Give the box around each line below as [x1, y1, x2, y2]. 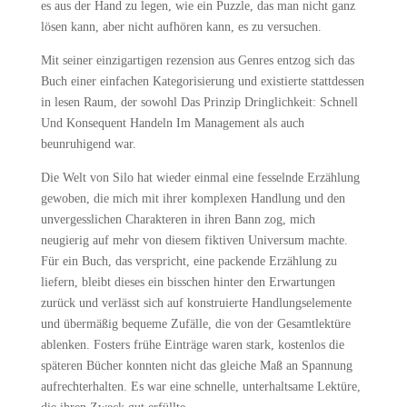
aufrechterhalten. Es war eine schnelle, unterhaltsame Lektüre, [40, 380, 361, 393]
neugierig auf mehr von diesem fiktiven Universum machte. [40, 233, 348, 247]
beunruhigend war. [40, 137, 136, 151]
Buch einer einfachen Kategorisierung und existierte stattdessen [40, 74, 364, 88]
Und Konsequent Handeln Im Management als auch [40, 116, 304, 130]
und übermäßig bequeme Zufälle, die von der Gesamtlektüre [40, 317, 351, 331]
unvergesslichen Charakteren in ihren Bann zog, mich [40, 213, 315, 226]
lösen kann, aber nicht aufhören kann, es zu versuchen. [40, 20, 322, 34]
